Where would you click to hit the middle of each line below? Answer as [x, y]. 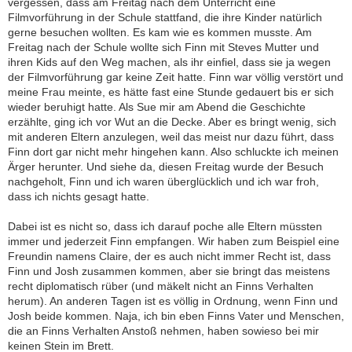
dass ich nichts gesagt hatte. [79, 197]
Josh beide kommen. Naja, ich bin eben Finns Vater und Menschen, [176, 316]
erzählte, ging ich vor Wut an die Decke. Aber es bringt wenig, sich [172, 122]
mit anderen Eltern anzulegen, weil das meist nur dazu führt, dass [171, 137]
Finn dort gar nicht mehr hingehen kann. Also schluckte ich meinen [173, 152]
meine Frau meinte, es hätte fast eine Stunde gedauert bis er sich [171, 92]
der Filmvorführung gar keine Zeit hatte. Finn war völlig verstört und [176, 77]
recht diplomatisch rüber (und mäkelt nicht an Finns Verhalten [161, 286]
